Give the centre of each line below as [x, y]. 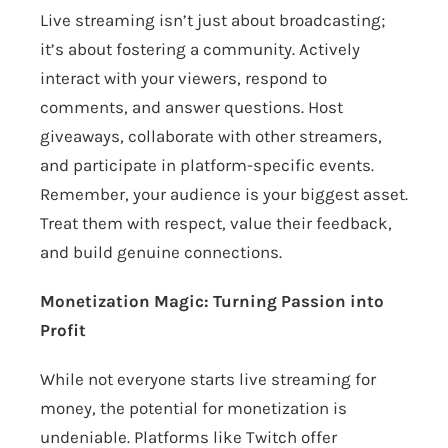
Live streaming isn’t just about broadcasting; [212, 20]
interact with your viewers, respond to [183, 78]
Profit [63, 330]
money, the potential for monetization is [193, 408]
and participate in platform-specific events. [207, 165]
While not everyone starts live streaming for [208, 379]
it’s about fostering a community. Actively [200, 49]
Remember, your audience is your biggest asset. [224, 194]
